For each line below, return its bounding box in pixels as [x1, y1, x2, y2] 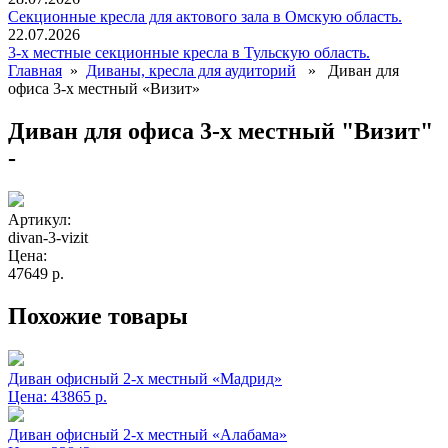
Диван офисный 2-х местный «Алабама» [8, 426, 287, 444]
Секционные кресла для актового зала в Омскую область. [8, 7, 402, 25]
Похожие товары [8, 303, 188, 330]
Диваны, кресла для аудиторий [86, 61, 296, 79]
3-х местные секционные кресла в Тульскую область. [8, 43, 370, 61]
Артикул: [8, 211, 71, 229]
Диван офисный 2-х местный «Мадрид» [8, 370, 282, 388]
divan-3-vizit [8, 229, 88, 247]
